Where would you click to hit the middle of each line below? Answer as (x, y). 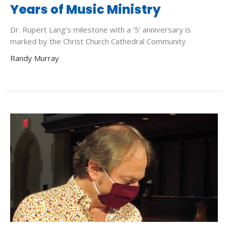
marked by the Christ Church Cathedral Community (98, 41)
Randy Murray (35, 58)
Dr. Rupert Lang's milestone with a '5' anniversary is (101, 29)
